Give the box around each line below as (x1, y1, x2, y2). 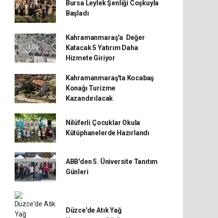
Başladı (65, 9, 89, 17)
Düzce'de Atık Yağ (65, 206, 122, 214)
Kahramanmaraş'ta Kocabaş (65, 74, 154, 82)
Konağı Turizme (65, 84, 116, 92)
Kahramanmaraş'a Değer (65, 34, 145, 41)
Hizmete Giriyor (65, 54, 115, 62)
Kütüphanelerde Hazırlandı (65, 129, 150, 137)
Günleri (65, 168, 89, 176)
